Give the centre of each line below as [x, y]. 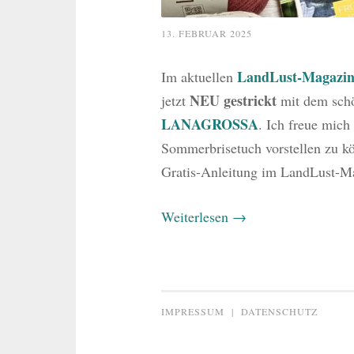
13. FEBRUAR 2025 [206, 34]
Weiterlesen [196, 217]
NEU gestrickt [235, 101]
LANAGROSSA [209, 124]
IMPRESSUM [192, 312]
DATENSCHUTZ [279, 312]
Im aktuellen [199, 77]
